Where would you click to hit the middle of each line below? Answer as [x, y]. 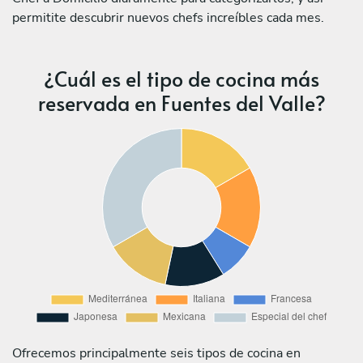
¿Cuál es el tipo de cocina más [181, 78]
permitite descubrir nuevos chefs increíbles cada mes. [168, 17]
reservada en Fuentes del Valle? [181, 102]
